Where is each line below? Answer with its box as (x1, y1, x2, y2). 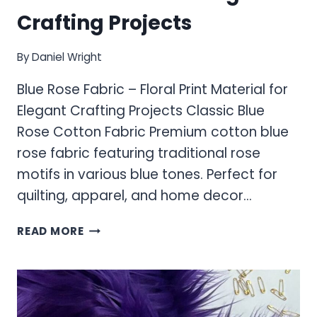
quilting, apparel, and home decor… (17, 186, 252, 206)
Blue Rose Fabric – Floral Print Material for (17, 80, 288, 100)
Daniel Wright (32, 50, 103, 65)
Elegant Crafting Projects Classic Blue (17, 101, 265, 121)
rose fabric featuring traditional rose (17, 144, 260, 163)
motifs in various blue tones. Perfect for (17, 165, 277, 185)
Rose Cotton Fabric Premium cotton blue (17, 122, 289, 142)
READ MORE (17, 224, 84, 239)
